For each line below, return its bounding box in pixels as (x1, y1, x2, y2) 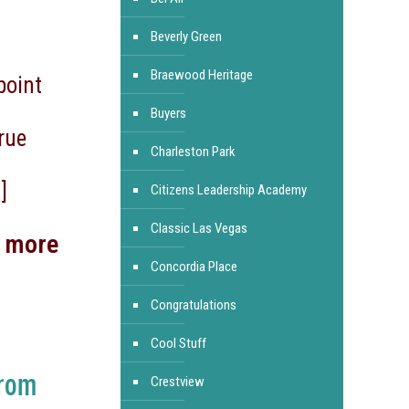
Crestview (150, 373, 204, 390)
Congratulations (150, 297, 236, 313)
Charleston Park (150, 143, 236, 160)
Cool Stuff (150, 335, 206, 351)
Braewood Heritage (150, 67, 253, 83)
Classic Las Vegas (150, 220, 247, 236)
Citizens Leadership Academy (150, 182, 307, 198)
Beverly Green (150, 28, 222, 45)
